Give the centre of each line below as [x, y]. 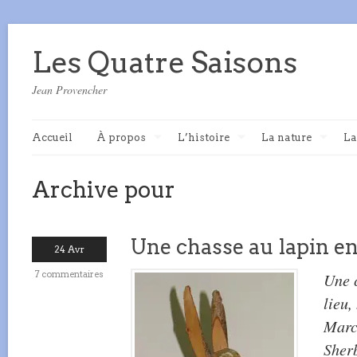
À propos [121, 137]
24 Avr [69, 249]
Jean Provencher [69, 90]
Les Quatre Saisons [165, 62]
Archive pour [104, 190]
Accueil [52, 137]
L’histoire [204, 137]
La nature [286, 137]
